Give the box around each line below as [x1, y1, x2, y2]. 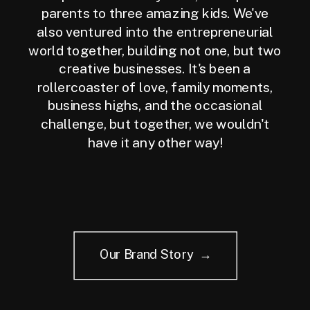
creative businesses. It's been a [59, 61, 251, 77]
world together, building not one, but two [28, 42, 282, 58]
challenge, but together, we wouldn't [40, 116, 270, 132]
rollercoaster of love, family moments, [37, 79, 273, 95]
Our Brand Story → [99, 246, 212, 262]
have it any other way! [87, 134, 223, 150]
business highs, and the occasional [47, 98, 263, 113]
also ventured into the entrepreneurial [37, 24, 273, 40]
